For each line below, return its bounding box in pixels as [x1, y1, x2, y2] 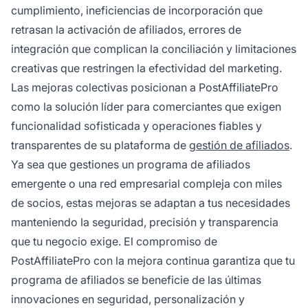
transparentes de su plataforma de [11, 138, 189, 153]
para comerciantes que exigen [124, 100, 281, 114]
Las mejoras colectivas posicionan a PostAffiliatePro [11, 80, 278, 95]
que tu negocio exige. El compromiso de [11, 234, 217, 249]
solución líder [55, 100, 124, 114]
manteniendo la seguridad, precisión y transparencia [11, 215, 278, 230]
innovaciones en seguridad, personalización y [11, 292, 245, 307]
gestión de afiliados [189, 138, 289, 153]
